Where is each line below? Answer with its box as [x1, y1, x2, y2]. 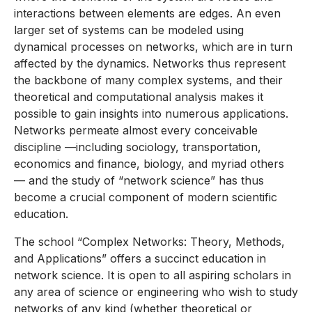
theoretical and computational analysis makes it [14, 90, 263, 104]
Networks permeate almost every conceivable [14, 123, 258, 138]
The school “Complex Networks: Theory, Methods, [14, 235, 285, 249]
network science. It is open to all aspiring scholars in [14, 268, 291, 283]
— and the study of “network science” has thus [14, 173, 264, 188]
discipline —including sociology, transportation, [14, 140, 261, 155]
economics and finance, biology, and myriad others [14, 157, 284, 171]
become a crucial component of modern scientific [14, 190, 277, 205]
